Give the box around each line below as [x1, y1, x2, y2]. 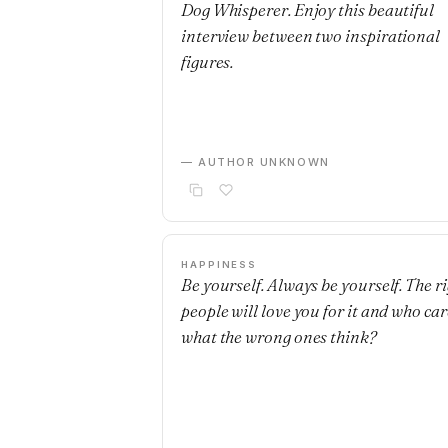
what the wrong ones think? [181, 326, 377, 347]
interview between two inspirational [181, 25, 441, 46]
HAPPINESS [181, 259, 258, 270]
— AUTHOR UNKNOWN [181, 155, 330, 169]
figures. [181, 51, 234, 72]
